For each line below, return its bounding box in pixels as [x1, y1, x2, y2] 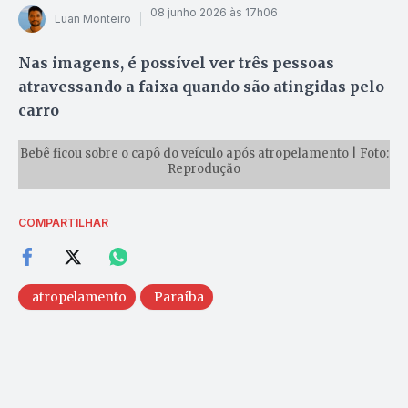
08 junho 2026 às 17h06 [150, 5, 278, 20]
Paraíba [154, 289, 204, 306]
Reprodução [168, 161, 240, 178]
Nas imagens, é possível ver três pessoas [18, 53, 334, 72]
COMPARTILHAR [18, 216, 108, 230]
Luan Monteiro [55, 12, 131, 26]
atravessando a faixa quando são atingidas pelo [18, 76, 384, 96]
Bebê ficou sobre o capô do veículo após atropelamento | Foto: [19, 146, 389, 162]
